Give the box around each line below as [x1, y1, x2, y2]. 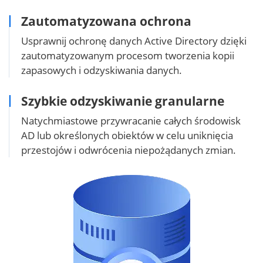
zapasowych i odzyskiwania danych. [21, 63, 182, 77]
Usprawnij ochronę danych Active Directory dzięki [21, 33, 247, 48]
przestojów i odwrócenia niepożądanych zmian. [21, 143, 236, 157]
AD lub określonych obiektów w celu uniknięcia [21, 128, 233, 142]
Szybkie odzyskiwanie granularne [21, 92, 224, 109]
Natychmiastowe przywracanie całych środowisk [21, 113, 241, 127]
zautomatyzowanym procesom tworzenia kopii [21, 48, 234, 62]
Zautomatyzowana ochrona [21, 12, 191, 29]
